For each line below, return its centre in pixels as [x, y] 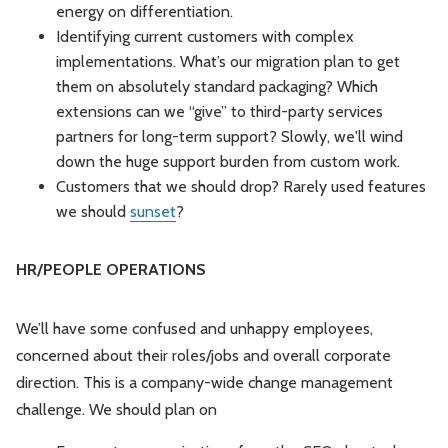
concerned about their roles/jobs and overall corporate [203, 356]
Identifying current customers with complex [205, 37]
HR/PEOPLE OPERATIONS [111, 270]
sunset [153, 212]
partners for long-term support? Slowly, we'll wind [229, 137]
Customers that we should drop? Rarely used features [241, 187]
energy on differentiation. [144, 12]
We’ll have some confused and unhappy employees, [194, 329]
